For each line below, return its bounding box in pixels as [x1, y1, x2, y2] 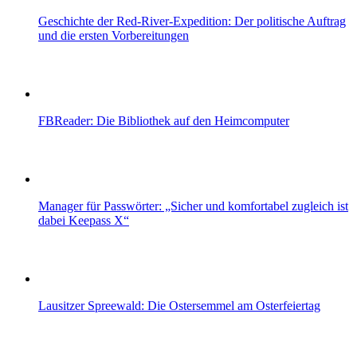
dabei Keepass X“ [38, 214, 129, 228]
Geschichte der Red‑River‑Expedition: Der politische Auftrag [38, 14, 346, 29]
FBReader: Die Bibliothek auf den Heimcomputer [38, 114, 289, 128]
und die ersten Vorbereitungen [38, 29, 189, 43]
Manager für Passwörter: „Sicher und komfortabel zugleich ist [38, 199, 348, 214]
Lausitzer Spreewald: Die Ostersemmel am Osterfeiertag [38, 299, 320, 313]
